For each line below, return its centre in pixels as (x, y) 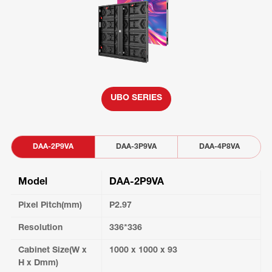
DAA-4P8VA (219, 147)
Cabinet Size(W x (52, 250)
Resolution (40, 228)
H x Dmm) (38, 263)
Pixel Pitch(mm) (50, 206)
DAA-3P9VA (136, 147)
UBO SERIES (136, 99)
